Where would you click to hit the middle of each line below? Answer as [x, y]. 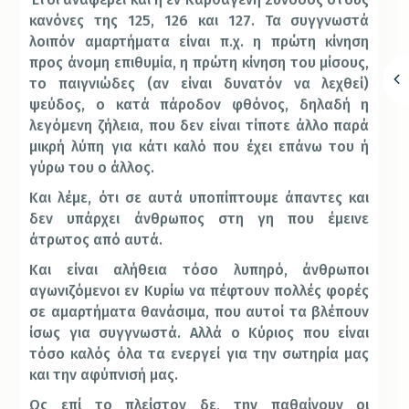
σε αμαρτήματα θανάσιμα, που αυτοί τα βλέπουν [199, 312]
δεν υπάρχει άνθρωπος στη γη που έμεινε [199, 219]
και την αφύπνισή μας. [104, 375]
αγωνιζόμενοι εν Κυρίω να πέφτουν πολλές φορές [199, 291]
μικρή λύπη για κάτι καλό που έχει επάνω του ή [199, 147]
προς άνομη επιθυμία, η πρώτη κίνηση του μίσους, [199, 63]
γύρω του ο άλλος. [92, 168]
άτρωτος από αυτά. [96, 240]
